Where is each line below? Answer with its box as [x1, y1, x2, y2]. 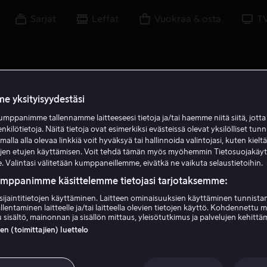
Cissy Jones [72, 206, 195, 230]
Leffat [92, 14, 119, 24]
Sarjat [30, 14, 56, 24]
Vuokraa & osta [154, 14, 221, 24]
